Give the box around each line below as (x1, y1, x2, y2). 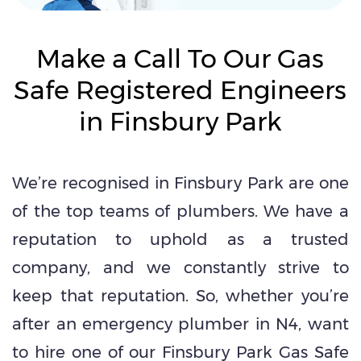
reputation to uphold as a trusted (12, 229, 349, 249)
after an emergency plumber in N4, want (12, 313, 349, 334)
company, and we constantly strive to (12, 257, 349, 277)
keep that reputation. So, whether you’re (12, 285, 349, 305)
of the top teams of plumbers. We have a (12, 201, 349, 221)
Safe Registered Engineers (14, 73, 347, 106)
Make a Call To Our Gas (36, 42, 325, 74)
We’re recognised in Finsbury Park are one (12, 172, 349, 193)
